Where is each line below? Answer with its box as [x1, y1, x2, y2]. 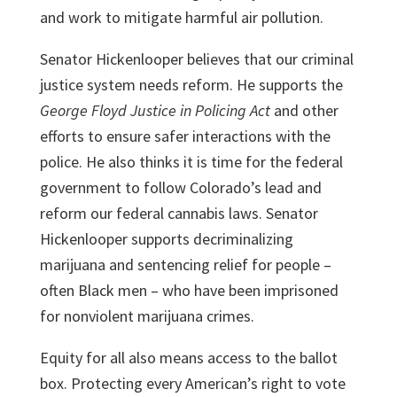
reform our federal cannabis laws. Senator [39, 202, 318, 223]
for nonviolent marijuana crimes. [39, 305, 254, 326]
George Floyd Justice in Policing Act [39, 99, 270, 121]
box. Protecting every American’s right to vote [39, 372, 346, 393]
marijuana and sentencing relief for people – [39, 253, 331, 275]
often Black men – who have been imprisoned [39, 279, 339, 300]
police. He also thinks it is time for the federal [39, 151, 343, 172]
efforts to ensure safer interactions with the [39, 125, 331, 146]
